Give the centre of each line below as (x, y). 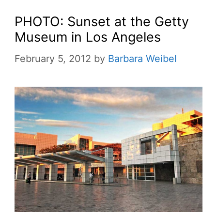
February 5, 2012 (53, 59)
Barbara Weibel (142, 59)
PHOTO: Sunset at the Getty (102, 22)
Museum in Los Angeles (88, 37)
